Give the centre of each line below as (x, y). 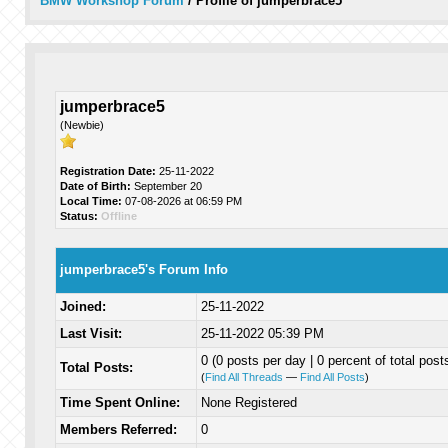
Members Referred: (118, 429)
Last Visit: (90, 333)
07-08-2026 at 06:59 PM (181, 201)
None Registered (248, 402)
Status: (78, 216)
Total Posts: (96, 367)
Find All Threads (243, 377)
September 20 (166, 186)
